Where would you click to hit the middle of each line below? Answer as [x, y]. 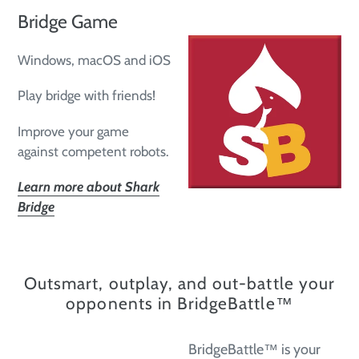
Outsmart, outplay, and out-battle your [179, 284]
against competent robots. [93, 151]
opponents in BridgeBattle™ [179, 304]
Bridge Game [68, 21]
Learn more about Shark [89, 187]
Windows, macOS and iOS [94, 61]
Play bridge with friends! [87, 96]
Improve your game [73, 131]
